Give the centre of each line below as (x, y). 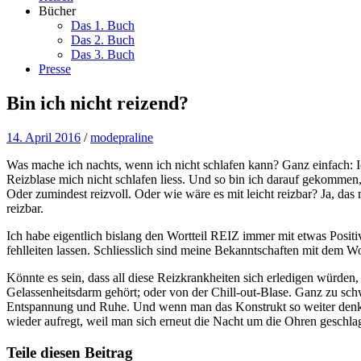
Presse (55, 69)
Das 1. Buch (103, 25)
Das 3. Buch (103, 54)
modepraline (122, 137)
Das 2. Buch (103, 40)
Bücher (57, 11)
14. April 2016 (44, 137)
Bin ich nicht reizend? (98, 103)
